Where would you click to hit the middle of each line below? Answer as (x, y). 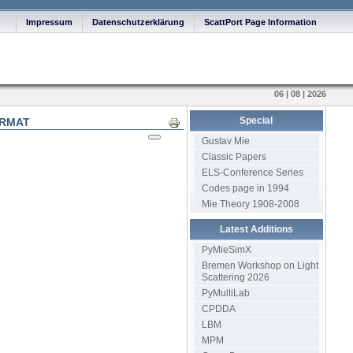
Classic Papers (234, 157)
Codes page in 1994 (245, 188)
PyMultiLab (225, 293)
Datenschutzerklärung (138, 22)
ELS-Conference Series (252, 173)
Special (256, 121)
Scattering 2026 (235, 277)
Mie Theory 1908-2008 (250, 204)
